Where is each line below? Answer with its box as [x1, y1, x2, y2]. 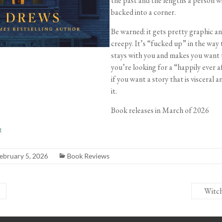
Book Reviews [67, 151, 110, 160]
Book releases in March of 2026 [111, 105, 209, 115]
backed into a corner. [111, 6, 176, 17]
